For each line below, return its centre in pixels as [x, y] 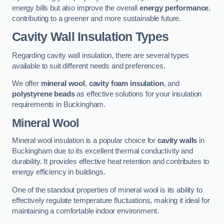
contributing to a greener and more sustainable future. [97, 18]
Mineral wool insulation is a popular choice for [85, 141]
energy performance [174, 8]
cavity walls [177, 141]
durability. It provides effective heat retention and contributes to [111, 162]
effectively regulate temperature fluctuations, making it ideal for [111, 200]
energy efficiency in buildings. [59, 172]
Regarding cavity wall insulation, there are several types [100, 55]
